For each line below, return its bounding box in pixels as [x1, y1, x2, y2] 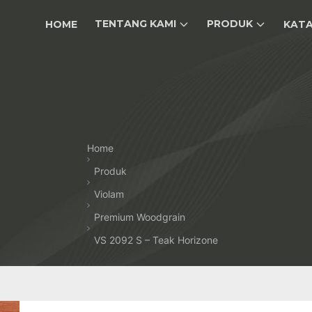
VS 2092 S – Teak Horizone [94, 234, 218, 246]
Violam [94, 188, 124, 200]
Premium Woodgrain [94, 211, 185, 223]
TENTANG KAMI [95, 17, 176, 31]
